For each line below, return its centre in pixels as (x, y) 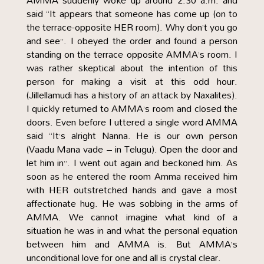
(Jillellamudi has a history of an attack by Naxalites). (132, 95)
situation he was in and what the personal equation (132, 230)
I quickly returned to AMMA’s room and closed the (132, 108)
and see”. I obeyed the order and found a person (132, 41)
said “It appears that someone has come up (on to (132, 14)
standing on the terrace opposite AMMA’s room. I (132, 54)
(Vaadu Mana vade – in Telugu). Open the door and (132, 149)
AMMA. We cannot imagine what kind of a (132, 217)
